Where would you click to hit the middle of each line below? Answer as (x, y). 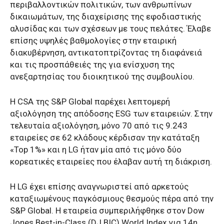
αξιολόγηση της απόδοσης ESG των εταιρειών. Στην (111, 114)
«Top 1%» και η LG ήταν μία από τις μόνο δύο (96, 150)
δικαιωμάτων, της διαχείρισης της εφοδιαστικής (105, 17)
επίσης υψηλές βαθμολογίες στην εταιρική (93, 41)
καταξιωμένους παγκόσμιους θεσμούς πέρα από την (112, 199)
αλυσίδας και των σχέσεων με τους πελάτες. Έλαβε (110, 29)
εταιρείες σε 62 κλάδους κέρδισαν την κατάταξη (105, 138)
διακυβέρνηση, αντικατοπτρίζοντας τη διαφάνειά (106, 53)
